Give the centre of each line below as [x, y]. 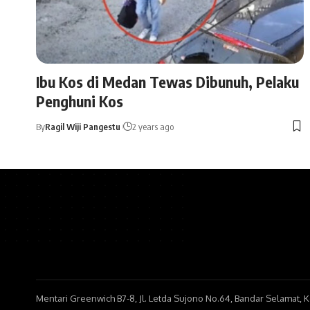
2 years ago [153, 126]
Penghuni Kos [80, 101]
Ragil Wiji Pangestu [83, 126]
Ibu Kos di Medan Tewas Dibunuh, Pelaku [167, 81]
